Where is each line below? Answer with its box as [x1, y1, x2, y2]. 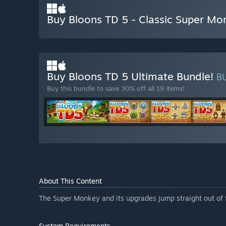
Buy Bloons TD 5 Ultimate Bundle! [47, 70, 216, 83]
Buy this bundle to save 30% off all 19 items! [47, 84, 185, 93]
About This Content [39, 177, 102, 186]
